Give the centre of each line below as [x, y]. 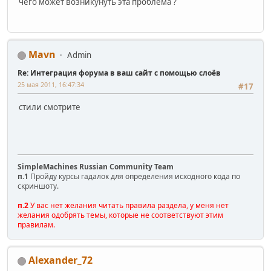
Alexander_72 [60, 260]
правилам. [36, 225]
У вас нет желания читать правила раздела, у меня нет [129, 206]
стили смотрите [50, 107]
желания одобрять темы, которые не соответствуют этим [120, 215]
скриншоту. [38, 186]
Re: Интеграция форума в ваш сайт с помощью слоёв [119, 73]
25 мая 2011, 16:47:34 [51, 85]
